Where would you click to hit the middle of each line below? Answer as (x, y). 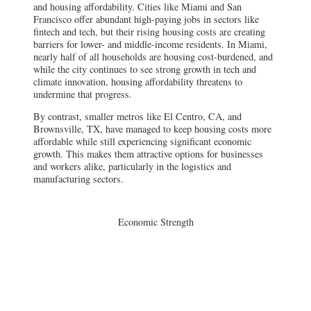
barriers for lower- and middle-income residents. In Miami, (150, 44)
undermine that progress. (83, 94)
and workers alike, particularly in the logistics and (132, 167)
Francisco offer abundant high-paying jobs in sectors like (146, 19)
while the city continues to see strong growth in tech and (145, 69)
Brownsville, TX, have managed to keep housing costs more (152, 129)
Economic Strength (155, 222)
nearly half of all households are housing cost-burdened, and (153, 56)
